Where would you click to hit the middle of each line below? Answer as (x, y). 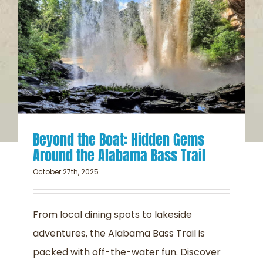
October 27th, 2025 (66, 171)
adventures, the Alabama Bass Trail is (119, 233)
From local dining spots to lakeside (112, 214)
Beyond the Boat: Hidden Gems (119, 139)
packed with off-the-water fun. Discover (127, 252)
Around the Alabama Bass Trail (119, 155)
